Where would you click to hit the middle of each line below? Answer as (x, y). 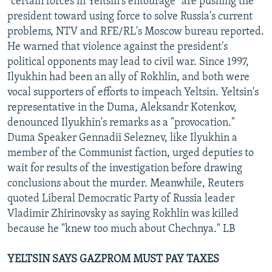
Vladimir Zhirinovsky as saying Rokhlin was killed (123, 214)
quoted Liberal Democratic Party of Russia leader (121, 199)
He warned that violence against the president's (117, 47)
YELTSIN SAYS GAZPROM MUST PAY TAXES (113, 259)
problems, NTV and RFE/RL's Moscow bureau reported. (136, 32)
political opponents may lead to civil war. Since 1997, (128, 62)
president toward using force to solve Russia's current (130, 16)
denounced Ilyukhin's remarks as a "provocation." (121, 123)
